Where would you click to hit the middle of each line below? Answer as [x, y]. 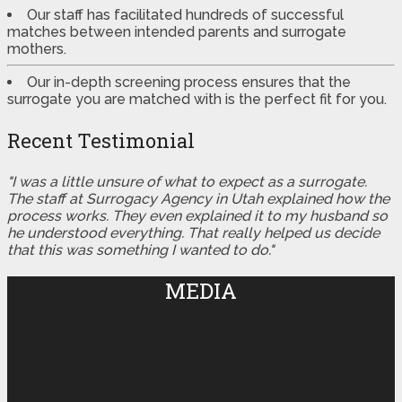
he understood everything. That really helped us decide [193, 233]
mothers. [37, 49]
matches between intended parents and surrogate [177, 32]
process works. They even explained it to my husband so [197, 216]
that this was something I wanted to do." [140, 250]
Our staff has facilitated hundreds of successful [185, 15]
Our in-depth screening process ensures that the [189, 83]
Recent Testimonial [101, 141]
